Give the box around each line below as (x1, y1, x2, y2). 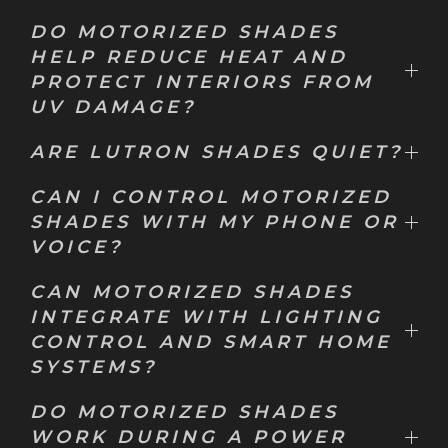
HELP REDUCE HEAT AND (30, 46, 348, 68)
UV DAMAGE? (30, 96, 196, 118)
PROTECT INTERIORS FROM (30, 71, 374, 93)
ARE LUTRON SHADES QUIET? (30, 141, 403, 163)
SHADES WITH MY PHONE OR (30, 211, 399, 233)
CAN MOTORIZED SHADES (30, 281, 354, 303)
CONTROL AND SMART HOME (30, 331, 392, 353)
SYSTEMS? (30, 356, 157, 378)
